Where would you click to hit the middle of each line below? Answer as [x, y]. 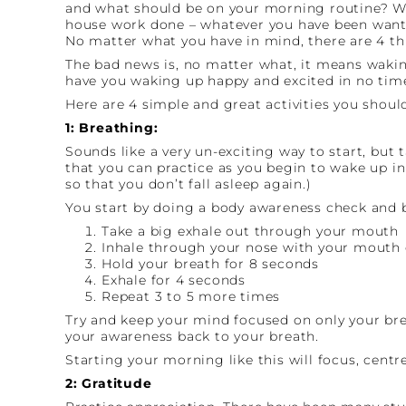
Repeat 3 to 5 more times [191, 296]
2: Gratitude [109, 383]
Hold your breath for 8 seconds [210, 263]
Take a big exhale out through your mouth [250, 231]
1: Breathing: [112, 127]
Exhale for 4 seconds [174, 280]
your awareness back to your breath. [193, 336]
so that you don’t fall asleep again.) [188, 184]
